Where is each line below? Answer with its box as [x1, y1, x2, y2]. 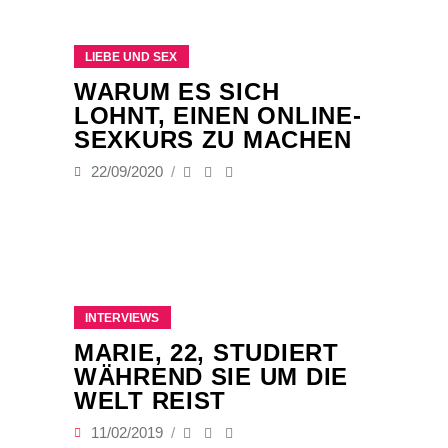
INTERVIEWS [85, 311, 159, 326]
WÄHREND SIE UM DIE [74, 363, 348, 391]
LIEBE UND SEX [85, 50, 177, 65]
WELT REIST [74, 387, 227, 415]
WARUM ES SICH [74, 78, 280, 106]
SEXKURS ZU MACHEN [74, 126, 352, 154]
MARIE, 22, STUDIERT [74, 339, 339, 367]
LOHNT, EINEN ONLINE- [74, 102, 362, 130]
